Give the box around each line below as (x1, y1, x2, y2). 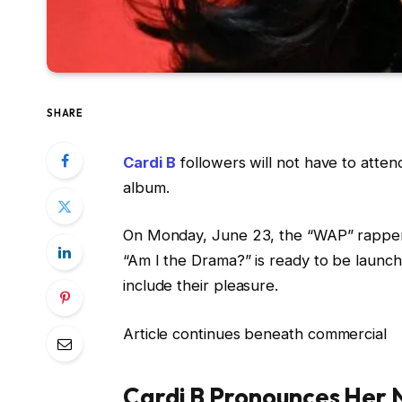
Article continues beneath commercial (122, 324, 387, 343)
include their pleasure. (122, 276, 279, 295)
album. (122, 178, 170, 197)
